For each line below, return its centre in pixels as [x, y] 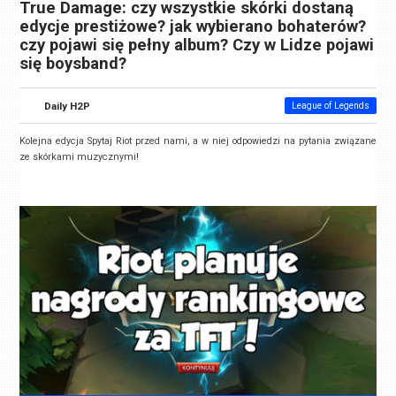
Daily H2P [68, 106]
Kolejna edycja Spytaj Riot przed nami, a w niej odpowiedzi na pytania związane [198, 141]
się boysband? [73, 63]
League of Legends [330, 105]
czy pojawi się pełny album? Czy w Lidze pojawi [197, 45]
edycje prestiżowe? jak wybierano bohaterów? [193, 26]
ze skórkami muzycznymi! [80, 156]
